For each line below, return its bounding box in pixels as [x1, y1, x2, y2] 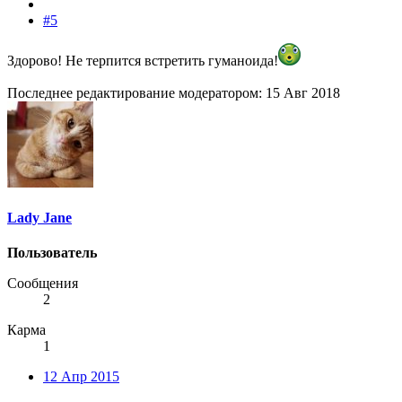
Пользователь [7, 245, 97, 261]
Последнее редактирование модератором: [7, 84, 266, 100]
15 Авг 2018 [266, 84, 340, 100]
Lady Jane [7, 209, 72, 225]
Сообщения [7, 275, 78, 292]
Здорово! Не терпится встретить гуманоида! [7, 52, 278, 68]
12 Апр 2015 [43, 369, 119, 385]
